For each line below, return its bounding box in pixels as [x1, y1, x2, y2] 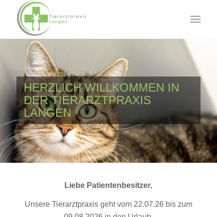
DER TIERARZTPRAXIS [24, 93, 152, 107]
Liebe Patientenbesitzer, [64, 181, 153, 189]
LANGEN [24, 106, 72, 119]
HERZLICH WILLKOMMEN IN [24, 81, 180, 94]
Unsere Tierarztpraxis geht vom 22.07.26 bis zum [24, 200, 192, 209]
